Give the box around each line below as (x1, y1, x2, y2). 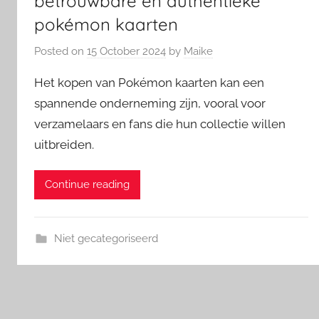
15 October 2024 (87, 44, 166, 58)
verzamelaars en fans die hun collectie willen (34, 116, 286, 131)
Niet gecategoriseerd (53, 231, 158, 245)
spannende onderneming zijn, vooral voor (34, 95, 266, 110)
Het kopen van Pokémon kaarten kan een (34, 75, 264, 90)
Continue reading (45, 178, 130, 192)
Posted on (34, 44, 87, 58)
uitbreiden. (34, 137, 94, 152)
